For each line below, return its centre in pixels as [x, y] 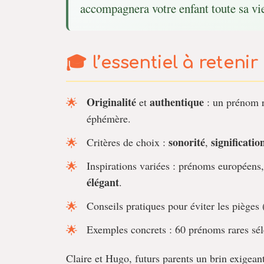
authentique [177, 102]
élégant [103, 182]
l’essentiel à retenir [175, 63]
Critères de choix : [128, 142]
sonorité [187, 142]
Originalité [111, 102]
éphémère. [109, 118]
